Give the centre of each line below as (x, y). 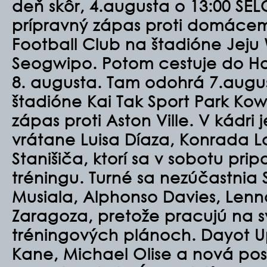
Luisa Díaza (125, 139)
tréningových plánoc (97, 234)
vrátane (46, 139)
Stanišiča (48, 158)
